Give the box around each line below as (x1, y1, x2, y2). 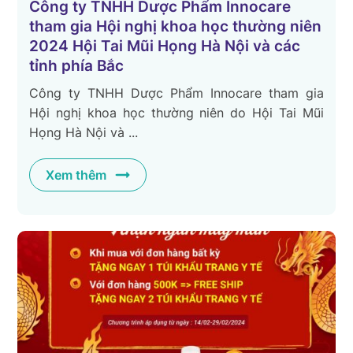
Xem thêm (46, 167, 107, 184)
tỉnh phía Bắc (29, 57, 124, 76)
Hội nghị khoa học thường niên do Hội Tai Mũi (29, 105, 324, 121)
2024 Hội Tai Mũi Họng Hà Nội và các (29, 37, 301, 56)
